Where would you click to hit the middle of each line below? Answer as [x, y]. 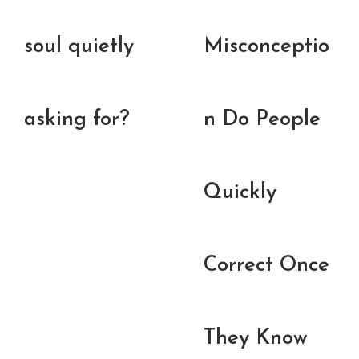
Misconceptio [266, 47]
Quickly [240, 193]
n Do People [262, 120]
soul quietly [79, 47]
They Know [256, 339]
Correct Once [266, 266]
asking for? [77, 120]
